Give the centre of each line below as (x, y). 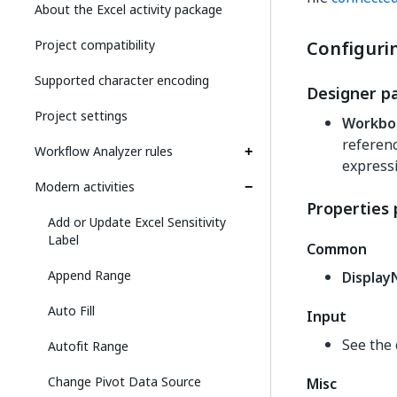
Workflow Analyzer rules (104, 151)
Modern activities (85, 187)
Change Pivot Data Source (125, 381)
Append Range (90, 275)
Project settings (81, 116)
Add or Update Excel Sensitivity (137, 222)
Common (337, 249)
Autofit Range (88, 346)
